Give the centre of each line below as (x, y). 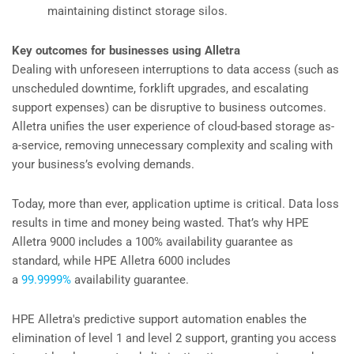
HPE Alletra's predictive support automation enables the (159, 320)
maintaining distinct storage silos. (137, 11)
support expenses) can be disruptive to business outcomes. (169, 107)
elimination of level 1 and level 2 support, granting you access (174, 339)
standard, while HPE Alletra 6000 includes (121, 261)
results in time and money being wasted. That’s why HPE (160, 223)
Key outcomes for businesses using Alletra (126, 50)
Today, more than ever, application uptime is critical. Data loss (175, 204)
